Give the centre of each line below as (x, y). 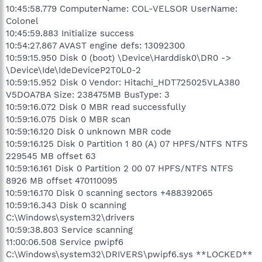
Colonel (22, 21)
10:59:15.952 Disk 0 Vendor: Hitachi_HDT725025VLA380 (123, 82)
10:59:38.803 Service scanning (69, 230)
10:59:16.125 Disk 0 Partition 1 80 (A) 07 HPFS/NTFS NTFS (127, 144)
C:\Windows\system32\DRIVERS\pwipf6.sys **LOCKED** (129, 254)
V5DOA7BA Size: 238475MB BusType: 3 (88, 94)
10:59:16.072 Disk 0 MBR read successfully (96, 107)
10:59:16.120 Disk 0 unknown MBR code (89, 131)
